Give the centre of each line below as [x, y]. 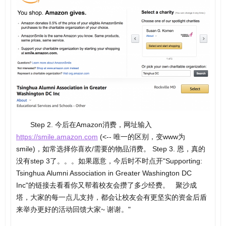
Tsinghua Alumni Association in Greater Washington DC [104, 173]
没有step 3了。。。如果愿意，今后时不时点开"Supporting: [109, 161]
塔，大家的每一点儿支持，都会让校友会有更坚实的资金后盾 [111, 197]
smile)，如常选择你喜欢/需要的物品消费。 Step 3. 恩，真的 [110, 149]
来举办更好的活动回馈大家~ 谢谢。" [73, 209]
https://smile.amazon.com [57, 136]
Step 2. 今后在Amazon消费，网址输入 [91, 124]
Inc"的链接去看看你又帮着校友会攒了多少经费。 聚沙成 [106, 185]
